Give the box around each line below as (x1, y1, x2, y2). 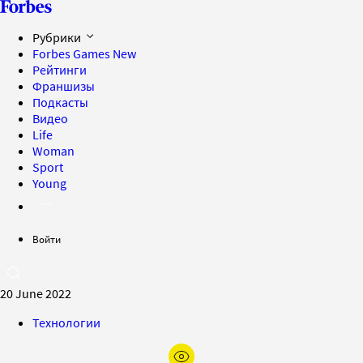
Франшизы (32, 78, 95, 94)
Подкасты (32, 94, 88, 110)
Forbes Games (32, 45, 113, 62)
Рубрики (32, 29, 83, 45)
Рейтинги (32, 62, 87, 78)
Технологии (32, 314, 100, 331)
